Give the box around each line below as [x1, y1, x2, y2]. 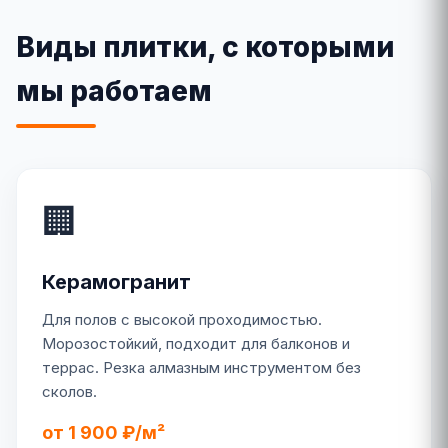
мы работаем [16, 74, 212, 108]
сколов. [42, 382, 97, 401]
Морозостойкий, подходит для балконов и [42, 334, 350, 353]
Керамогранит [42, 270, 191, 294]
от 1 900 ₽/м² [42, 422, 165, 443]
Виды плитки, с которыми [16, 30, 394, 64]
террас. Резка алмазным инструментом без [42, 358, 361, 377]
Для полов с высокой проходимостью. [42, 310, 322, 329]
